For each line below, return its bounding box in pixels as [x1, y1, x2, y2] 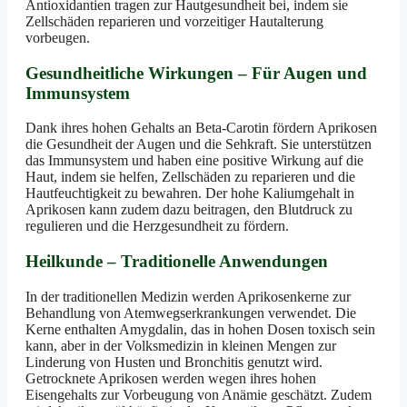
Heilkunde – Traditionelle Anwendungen [25, 252, 328, 272]
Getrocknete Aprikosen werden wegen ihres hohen [25, 370, 316, 386]
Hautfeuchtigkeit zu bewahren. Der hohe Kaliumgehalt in [25, 185, 354, 202]
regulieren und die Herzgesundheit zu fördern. [25, 218, 289, 234]
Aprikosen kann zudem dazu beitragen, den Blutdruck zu [25, 202, 352, 218]
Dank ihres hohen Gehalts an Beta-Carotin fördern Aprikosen [25, 120, 377, 136]
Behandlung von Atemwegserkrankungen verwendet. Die [25, 304, 356, 321]
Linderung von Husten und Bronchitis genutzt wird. [25, 353, 323, 370]
